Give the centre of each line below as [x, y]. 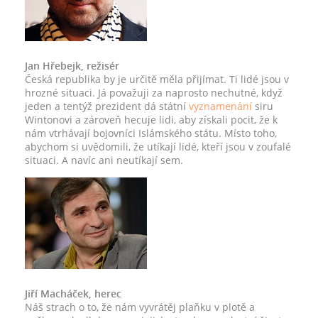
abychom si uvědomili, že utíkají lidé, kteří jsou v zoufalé [158, 147]
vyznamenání [220, 106]
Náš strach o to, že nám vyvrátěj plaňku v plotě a [140, 307]
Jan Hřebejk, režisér [72, 66]
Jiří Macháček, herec [73, 294]
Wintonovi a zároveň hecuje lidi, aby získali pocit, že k [151, 120]
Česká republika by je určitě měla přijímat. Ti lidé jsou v [157, 79]
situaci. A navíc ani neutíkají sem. [104, 160]
